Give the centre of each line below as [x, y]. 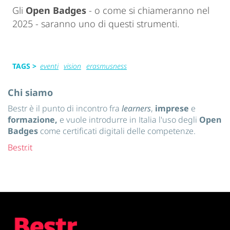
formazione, [34, 120]
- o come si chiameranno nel [148, 11]
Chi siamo [30, 93]
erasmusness [107, 66]
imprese [172, 109]
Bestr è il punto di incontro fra [65, 109]
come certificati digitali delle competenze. [118, 131]
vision [72, 66]
